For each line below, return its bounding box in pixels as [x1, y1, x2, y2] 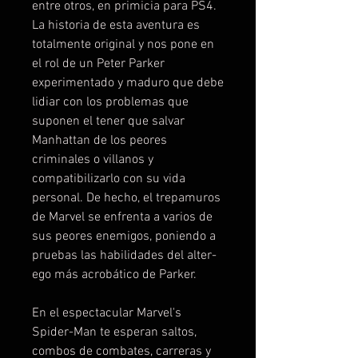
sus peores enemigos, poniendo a [32, 228, 216, 245]
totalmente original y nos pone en [32, 36, 214, 53]
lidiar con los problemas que [32, 93, 189, 110]
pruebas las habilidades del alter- [32, 247, 217, 264]
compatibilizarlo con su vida [32, 170, 185, 187]
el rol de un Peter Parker [32, 55, 165, 72]
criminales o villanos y [32, 151, 153, 168]
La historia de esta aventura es [32, 17, 200, 34]
